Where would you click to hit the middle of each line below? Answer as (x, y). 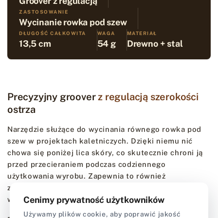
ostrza (21, 109)
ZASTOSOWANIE (44, 11)
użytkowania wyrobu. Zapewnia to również (87, 176)
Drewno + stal (155, 43)
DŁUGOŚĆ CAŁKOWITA (53, 33)
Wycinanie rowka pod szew (73, 22)
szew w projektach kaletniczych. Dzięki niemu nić (100, 141)
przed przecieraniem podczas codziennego (87, 164)
